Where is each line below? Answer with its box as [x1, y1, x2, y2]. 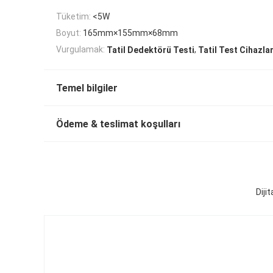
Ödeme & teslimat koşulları [56, 118, 180, 130]
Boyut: [56, 28, 81, 38]
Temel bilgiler [56, 82, 118, 94]
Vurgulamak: [56, 44, 105, 55]
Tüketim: [56, 11, 91, 21]
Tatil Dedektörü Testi [107, 45, 194, 55]
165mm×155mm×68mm [83, 28, 178, 38]
